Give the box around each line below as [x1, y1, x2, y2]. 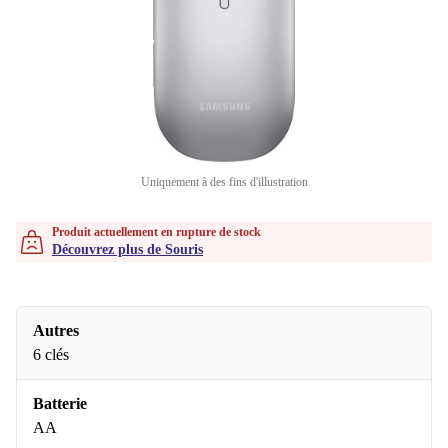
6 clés [33, 346, 69, 363]
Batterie [33, 395, 87, 412]
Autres [33, 322, 79, 339]
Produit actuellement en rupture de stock [52, 225, 261, 239]
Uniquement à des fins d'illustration [140, 175, 308, 189]
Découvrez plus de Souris [52, 242, 203, 257]
